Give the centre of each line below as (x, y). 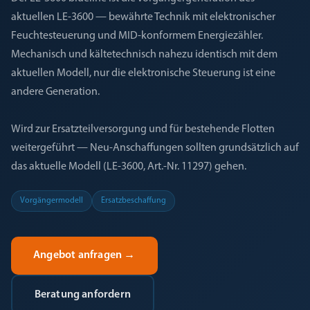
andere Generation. (55, 92)
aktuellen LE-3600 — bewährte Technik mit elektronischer (143, 17)
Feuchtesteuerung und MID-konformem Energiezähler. (137, 36)
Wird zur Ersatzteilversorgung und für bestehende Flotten (143, 129)
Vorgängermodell (52, 201)
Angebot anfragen (78, 255)
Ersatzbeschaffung (134, 201)
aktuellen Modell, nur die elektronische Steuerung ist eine (143, 73)
